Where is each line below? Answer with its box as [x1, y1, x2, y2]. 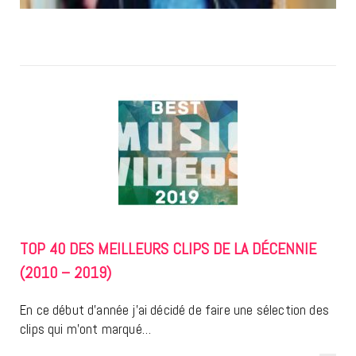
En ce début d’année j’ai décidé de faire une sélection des [20, 301, 329, 319]
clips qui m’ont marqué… [20, 320, 151, 339]
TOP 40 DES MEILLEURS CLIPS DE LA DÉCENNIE [20, 238, 316, 260]
